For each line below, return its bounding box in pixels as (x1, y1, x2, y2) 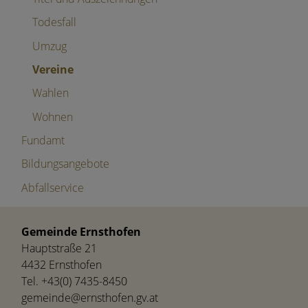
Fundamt (21, 133, 65, 148)
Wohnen (32, 109, 73, 124)
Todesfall (32, 14, 76, 30)
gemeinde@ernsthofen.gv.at (21, 289, 158, 305)
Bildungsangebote (21, 156, 109, 172)
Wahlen (32, 85, 69, 101)
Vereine (32, 61, 74, 77)
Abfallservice (21, 179, 84, 195)
